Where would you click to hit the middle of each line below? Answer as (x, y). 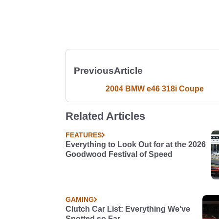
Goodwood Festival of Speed (119, 154)
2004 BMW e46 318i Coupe (154, 89)
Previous (94, 71)
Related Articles (105, 116)
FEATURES (84, 135)
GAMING (80, 199)
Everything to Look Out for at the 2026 (136, 144)
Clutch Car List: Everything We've (128, 209)
